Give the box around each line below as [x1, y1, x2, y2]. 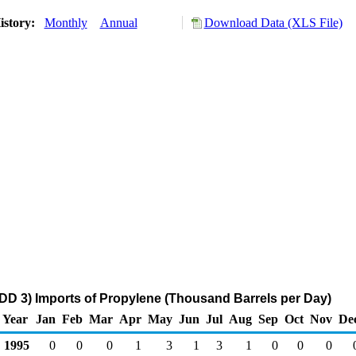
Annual [99, 16, 137, 29]
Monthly [44, 16, 87, 29]
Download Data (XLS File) [203, 16, 342, 29]
